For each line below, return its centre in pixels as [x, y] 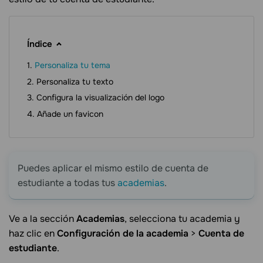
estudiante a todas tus [68, 183]
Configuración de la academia [123, 233]
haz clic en [33, 233]
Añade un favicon [70, 114]
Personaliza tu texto [75, 81]
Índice [40, 44]
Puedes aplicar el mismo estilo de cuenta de [113, 168]
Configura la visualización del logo [100, 98]
